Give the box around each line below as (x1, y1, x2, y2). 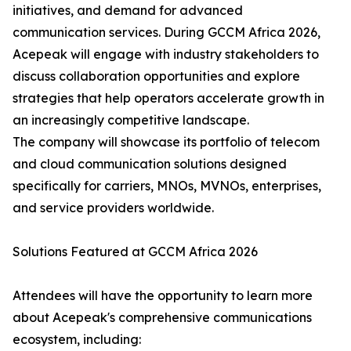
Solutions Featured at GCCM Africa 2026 (13, 244, 258, 260)
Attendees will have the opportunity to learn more (13, 288, 313, 304)
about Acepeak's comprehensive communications (13, 309, 312, 326)
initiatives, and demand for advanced (13, 2, 243, 19)
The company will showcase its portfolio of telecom (13, 134, 320, 150)
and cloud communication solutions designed (13, 156, 287, 172)
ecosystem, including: (13, 331, 141, 348)
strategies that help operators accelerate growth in (13, 90, 324, 107)
